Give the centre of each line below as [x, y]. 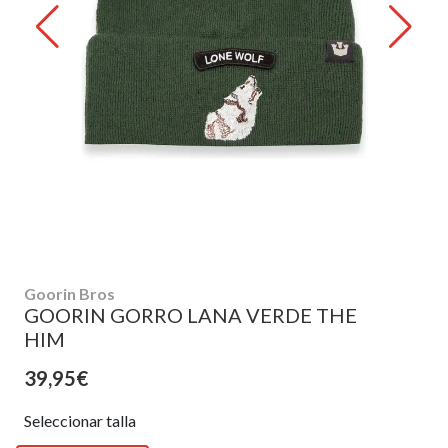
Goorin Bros [69, 293]
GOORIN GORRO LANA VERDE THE [190, 314]
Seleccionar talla [80, 420]
